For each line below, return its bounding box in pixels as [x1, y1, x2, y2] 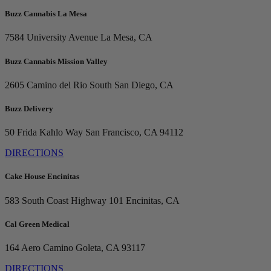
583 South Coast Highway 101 [5, 195, 123, 206]
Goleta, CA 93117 [73, 242, 145, 253]
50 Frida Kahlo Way [5, 127, 83, 138]
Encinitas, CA [123, 195, 180, 206]
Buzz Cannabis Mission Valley [5, 56, 108, 66]
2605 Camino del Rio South [5, 79, 112, 90]
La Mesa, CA [98, 32, 152, 43]
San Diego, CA [112, 79, 174, 90]
